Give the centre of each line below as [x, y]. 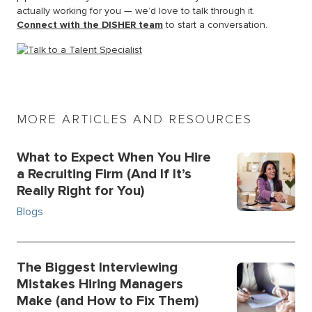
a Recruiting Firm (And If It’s [104, 174]
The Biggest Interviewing [97, 267]
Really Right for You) [80, 190]
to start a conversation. [215, 24]
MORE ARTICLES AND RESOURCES [134, 119]
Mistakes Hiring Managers [100, 284]
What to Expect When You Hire [114, 157]
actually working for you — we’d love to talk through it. [136, 10]
